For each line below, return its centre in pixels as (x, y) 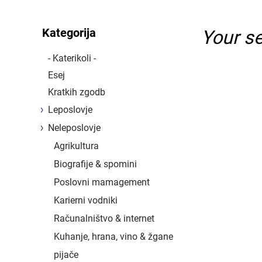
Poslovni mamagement (102, 182)
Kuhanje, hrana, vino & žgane (113, 236)
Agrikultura (76, 146)
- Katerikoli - (72, 58)
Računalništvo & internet (104, 218)
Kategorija (69, 32)
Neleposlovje (74, 127)
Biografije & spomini (95, 164)
